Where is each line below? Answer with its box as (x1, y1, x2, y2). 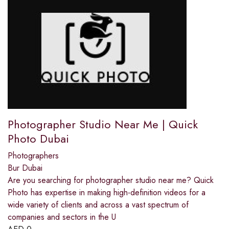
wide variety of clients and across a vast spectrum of (8, 198, 189, 211)
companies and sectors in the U (8, 211, 116, 223)
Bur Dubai (8, 162, 42, 174)
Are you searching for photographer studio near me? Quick (8, 174, 214, 186)
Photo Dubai (8, 130, 69, 147)
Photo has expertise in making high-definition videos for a (8, 186, 205, 198)
